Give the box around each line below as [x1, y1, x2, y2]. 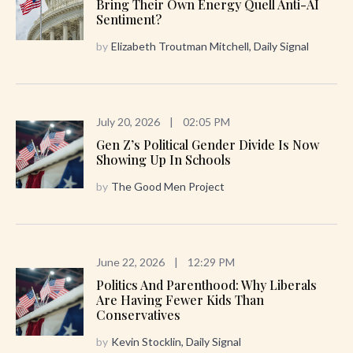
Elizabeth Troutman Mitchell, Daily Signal [111, 39, 309, 54]
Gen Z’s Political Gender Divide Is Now [96, 136, 319, 154]
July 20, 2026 [96, 115, 160, 129]
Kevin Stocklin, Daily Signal [111, 335, 241, 349]
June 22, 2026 [96, 255, 165, 269]
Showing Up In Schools [96, 151, 231, 169]
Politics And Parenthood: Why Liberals [96, 277, 317, 294]
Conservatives [96, 307, 180, 324]
